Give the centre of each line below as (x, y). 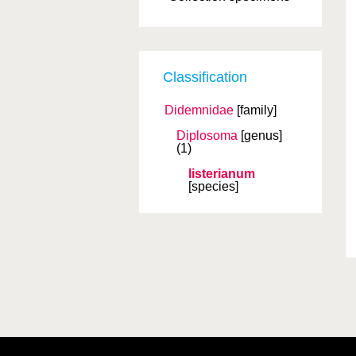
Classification (205, 77)
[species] (213, 186)
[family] (257, 110)
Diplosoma (207, 135)
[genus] (261, 135)
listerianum (222, 174)
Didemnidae (199, 110)
